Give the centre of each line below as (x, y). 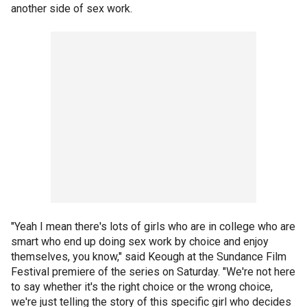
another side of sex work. (72, 9)
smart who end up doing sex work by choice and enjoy (140, 242)
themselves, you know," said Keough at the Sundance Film (149, 257)
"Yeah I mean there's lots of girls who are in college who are (153, 226)
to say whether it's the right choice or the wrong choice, (142, 287)
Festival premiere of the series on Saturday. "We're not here (153, 272)
